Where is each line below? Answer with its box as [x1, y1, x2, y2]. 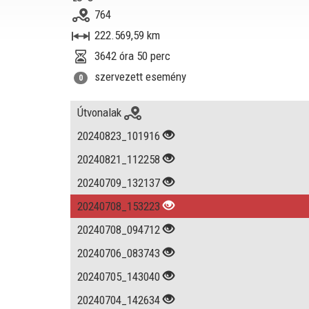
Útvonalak [77, 105, 124, 119]
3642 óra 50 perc [94, 48, 170, 63]
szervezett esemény [94, 69, 186, 83]
